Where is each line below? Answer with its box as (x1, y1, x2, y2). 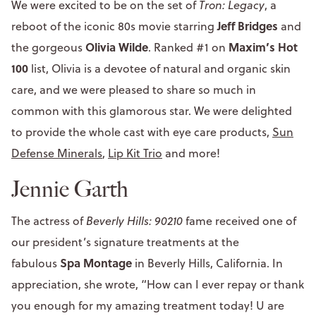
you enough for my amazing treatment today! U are (11, 297, 284, 313)
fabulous (11, 255, 60, 271)
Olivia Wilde (85, 38, 148, 55)
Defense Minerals (11, 145, 102, 161)
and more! (162, 145, 220, 161)
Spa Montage (60, 254, 132, 271)
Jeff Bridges (217, 17, 281, 34)
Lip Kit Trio (108, 145, 162, 161)
